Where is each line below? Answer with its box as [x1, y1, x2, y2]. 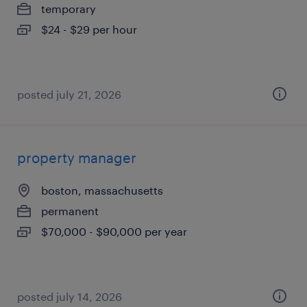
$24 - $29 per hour [41, 23, 137, 36]
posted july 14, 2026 [17, 290, 122, 303]
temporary [41, 2, 96, 15]
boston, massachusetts [41, 184, 163, 197]
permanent [41, 204, 99, 217]
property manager [17, 149, 136, 166]
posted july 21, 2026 [17, 88, 121, 101]
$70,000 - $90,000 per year [41, 225, 187, 238]
